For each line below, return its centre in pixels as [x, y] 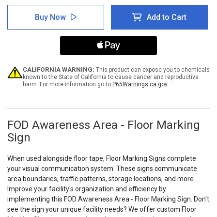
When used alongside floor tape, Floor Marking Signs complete [102, 159]
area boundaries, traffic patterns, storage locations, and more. [101, 179]
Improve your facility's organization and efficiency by [87, 189]
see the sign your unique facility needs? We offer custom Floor [102, 209]
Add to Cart [167, 17]
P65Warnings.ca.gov [140, 85]
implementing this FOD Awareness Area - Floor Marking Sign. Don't [108, 199]
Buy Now [50, 17]
